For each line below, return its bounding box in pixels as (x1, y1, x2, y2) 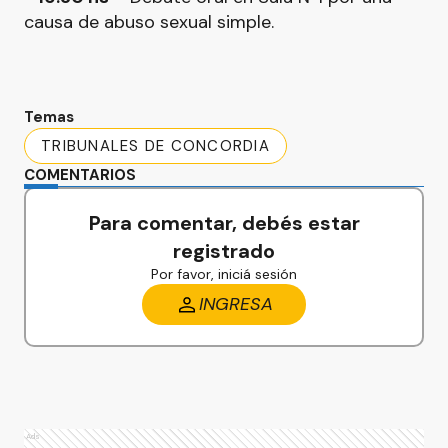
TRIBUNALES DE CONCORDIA (41, 136, 270, 156)
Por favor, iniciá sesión (151, 265, 297, 283)
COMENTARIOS (24, 165, 136, 185)
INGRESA (199, 292, 273, 316)
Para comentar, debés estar (88, 210, 360, 236)
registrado (173, 238, 275, 264)
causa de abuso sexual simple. (24, 10, 274, 34)
